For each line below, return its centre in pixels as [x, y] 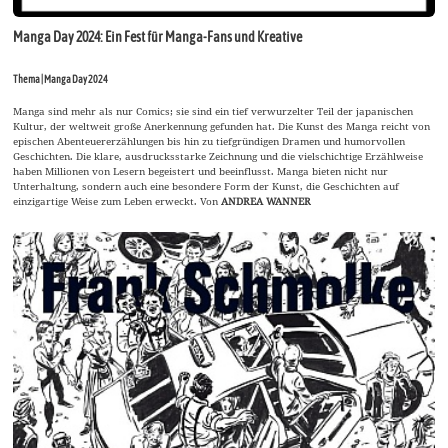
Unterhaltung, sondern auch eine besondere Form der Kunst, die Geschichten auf [206, 186]
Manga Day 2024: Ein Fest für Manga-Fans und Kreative [158, 37]
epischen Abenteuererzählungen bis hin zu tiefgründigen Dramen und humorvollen [209, 141]
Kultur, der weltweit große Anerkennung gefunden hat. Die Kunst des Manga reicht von [222, 126]
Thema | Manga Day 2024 [61, 79]
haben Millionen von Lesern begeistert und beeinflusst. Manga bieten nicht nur [201, 171]
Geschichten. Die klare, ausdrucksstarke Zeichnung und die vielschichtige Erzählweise [218, 156]
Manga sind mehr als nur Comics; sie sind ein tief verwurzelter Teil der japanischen [213, 111]
